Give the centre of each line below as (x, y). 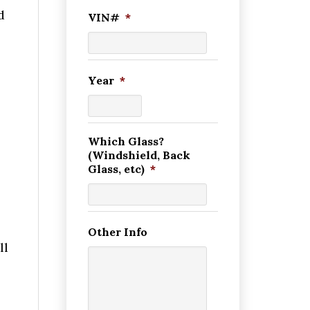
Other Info (118, 232)
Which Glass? (126, 141)
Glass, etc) (116, 169)
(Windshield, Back (139, 155)
